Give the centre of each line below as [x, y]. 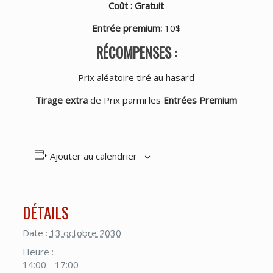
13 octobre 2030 [85, 233]
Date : [35, 233]
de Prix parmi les [126, 100]
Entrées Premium [200, 100]
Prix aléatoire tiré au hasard [136, 78]
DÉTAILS [45, 213]
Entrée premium [126, 28]
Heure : [38, 252]
